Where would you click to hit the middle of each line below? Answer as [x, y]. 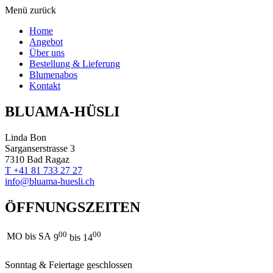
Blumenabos [53, 75]
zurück [43, 10]
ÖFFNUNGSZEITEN [73, 207]
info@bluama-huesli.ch [50, 181]
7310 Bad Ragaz [37, 159]
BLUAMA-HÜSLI [62, 111]
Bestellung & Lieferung [75, 64]
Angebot [46, 42]
